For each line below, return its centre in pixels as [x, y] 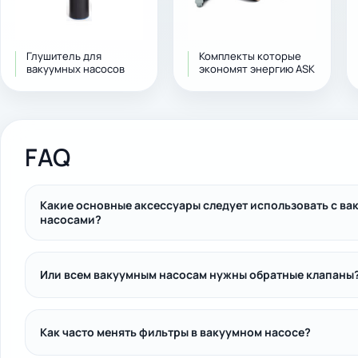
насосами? [71, 219]
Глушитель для [64, 56]
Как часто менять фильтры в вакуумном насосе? [175, 332]
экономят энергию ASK [257, 69]
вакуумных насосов [76, 69]
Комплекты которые [251, 56]
